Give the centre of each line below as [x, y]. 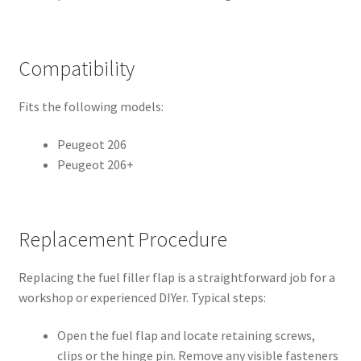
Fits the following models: [91, 106]
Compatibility [76, 68]
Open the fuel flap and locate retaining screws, [186, 336]
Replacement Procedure [122, 239]
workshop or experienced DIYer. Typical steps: [142, 297]
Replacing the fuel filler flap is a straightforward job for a [176, 277]
